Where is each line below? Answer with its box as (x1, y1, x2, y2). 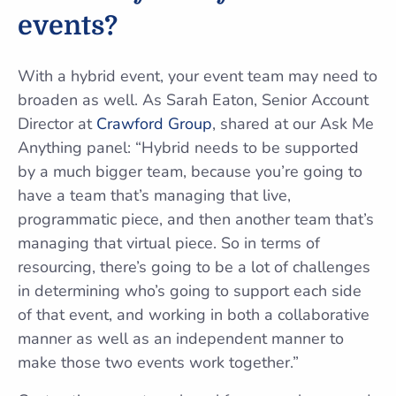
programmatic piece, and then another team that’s (18, 209, 374, 230)
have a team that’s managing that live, (18, 185, 291, 206)
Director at (18, 113, 96, 134)
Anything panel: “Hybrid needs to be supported (18, 137, 359, 158)
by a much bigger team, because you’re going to (18, 161, 362, 182)
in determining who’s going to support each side (18, 280, 362, 301)
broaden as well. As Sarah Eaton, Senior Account (18, 89, 369, 110)
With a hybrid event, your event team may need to (18, 65, 377, 87)
